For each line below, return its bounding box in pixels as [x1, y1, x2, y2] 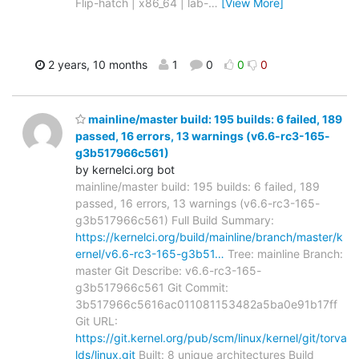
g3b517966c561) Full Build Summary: [75, 212, 274, 227]
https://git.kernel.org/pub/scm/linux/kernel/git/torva [75, 330, 347, 345]
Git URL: [75, 313, 118, 328]
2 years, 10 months [45, 58, 147, 72]
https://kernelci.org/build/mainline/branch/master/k [75, 229, 343, 244]
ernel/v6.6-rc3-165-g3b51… [75, 246, 224, 260]
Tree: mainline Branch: [224, 246, 343, 260]
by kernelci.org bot [75, 162, 175, 176]
